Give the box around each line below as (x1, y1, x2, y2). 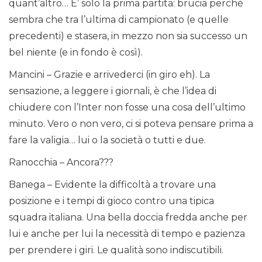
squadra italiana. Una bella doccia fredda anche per (9, 212, 247, 223)
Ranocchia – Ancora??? (9, 157, 113, 168)
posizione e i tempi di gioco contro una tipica (9, 195, 214, 207)
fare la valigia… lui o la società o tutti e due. (9, 135, 206, 146)
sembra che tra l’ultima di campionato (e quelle (9, 14, 229, 26)
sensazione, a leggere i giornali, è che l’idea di (9, 85, 216, 97)
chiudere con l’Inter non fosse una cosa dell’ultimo (9, 102, 246, 113)
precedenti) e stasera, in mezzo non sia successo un (9, 30, 247, 42)
